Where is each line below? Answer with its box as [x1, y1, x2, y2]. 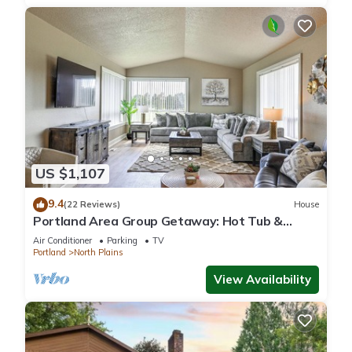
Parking [107, 234, 137, 246]
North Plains [74, 246, 123, 258]
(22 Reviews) [64, 199, 120, 211]
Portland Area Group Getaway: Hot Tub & [33, 212, 283, 229]
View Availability [214, 271, 311, 287]
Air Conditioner [33, 234, 92, 246]
